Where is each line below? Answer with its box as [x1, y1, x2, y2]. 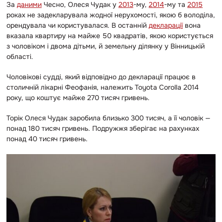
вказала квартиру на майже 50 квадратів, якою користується [6, 31, 213, 40]
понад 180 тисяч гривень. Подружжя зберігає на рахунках [6, 123, 199, 133]
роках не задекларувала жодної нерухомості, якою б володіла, [6, 10, 215, 19]
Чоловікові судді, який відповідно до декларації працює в [6, 72, 196, 81]
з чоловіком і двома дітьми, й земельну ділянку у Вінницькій [6, 41, 205, 51]
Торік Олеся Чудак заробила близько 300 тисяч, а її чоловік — [6, 113, 211, 122]
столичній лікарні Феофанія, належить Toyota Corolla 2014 [6, 82, 199, 92]
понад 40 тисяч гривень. [6, 134, 88, 143]
